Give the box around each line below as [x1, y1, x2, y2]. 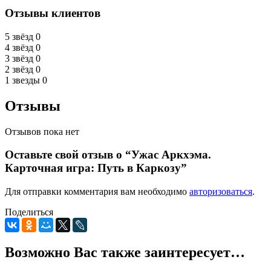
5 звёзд [5, 31, 33, 42]
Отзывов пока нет [5, 126, 79, 137]
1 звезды [5, 74, 40, 85]
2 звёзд [5, 64, 33, 74]
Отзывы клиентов [5, 7, 100, 20]
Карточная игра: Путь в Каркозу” [5, 162, 187, 175]
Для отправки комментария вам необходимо [5, 186, 189, 197]
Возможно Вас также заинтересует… [5, 244, 245, 261]
